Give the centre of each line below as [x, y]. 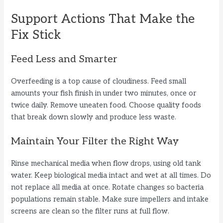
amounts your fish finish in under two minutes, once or [104, 93]
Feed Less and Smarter [64, 59]
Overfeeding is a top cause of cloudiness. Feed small [99, 81]
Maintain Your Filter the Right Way [95, 142]
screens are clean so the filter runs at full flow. [90, 212]
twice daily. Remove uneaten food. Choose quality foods [106, 105]
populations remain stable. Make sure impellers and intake [110, 200]
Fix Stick [36, 35]
